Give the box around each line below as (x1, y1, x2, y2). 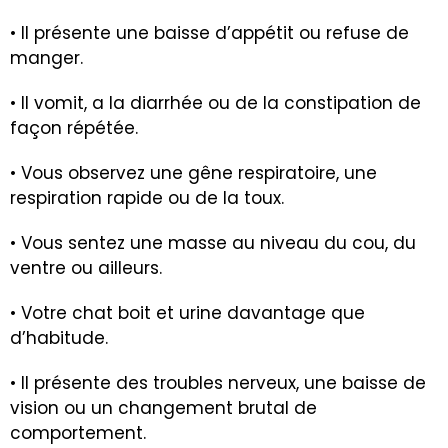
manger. (10, 46, 83, 71)
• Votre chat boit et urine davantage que (10, 301, 365, 326)
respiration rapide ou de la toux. (10, 186, 284, 211)
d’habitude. (10, 326, 108, 351)
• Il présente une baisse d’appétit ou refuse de (10, 21, 409, 46)
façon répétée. (10, 116, 138, 141)
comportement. (10, 421, 146, 446)
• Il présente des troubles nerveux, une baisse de (10, 371, 426, 396)
